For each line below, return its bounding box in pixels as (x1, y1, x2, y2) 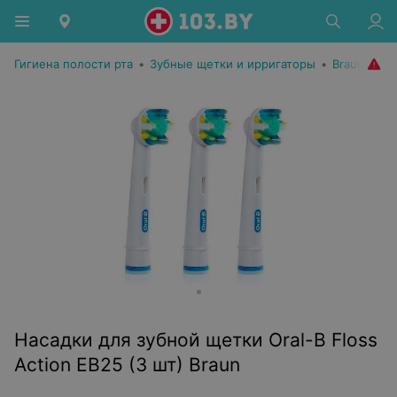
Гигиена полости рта (14, 57, 133, 71)
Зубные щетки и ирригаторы (150, 57, 315, 71)
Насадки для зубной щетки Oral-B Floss (14, 329, 378, 351)
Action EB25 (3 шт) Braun (14, 354, 240, 376)
